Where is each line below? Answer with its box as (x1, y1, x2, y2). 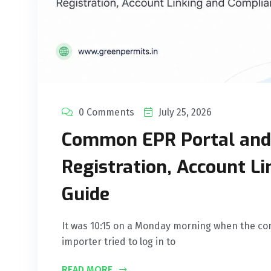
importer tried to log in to (62, 236, 175, 248)
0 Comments (79, 106, 134, 119)
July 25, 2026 (158, 106, 212, 119)
